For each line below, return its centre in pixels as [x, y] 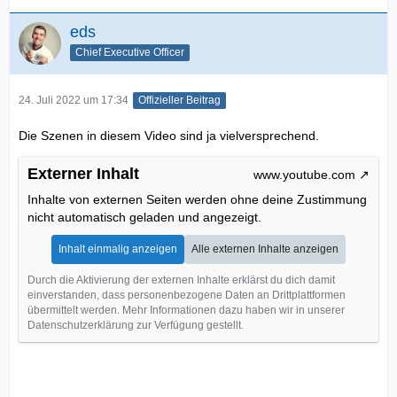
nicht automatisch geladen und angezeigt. [144, 218]
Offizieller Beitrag [179, 101]
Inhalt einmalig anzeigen [118, 249]
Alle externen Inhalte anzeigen [265, 249]
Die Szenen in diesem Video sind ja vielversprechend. [169, 136]
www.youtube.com [304, 175]
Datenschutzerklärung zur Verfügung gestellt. [136, 326]
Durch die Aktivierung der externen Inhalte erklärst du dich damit [181, 280]
